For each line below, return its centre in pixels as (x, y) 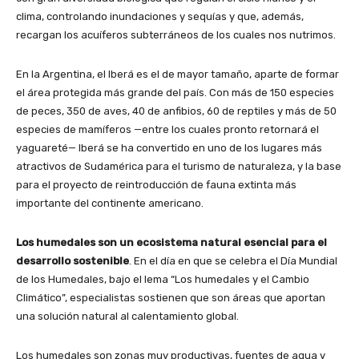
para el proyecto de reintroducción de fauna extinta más (156, 184)
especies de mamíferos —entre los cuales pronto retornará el (167, 129)
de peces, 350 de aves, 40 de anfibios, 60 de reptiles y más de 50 (176, 111)
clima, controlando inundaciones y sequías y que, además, (160, 16)
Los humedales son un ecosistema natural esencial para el (171, 242)
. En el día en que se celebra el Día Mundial (233, 260)
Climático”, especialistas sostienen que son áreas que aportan (171, 297)
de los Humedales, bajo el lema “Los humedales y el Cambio (163, 279)
